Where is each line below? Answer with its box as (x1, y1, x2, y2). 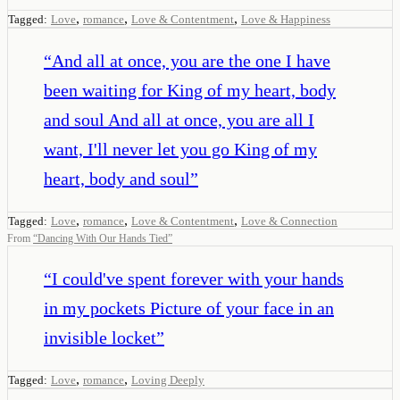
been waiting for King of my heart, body (44, 79, 336, 100)
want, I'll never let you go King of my (44, 138, 317, 159)
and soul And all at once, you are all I (44, 109, 314, 129)
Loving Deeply (131, 372, 204, 387)
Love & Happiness (241, 12, 330, 26)
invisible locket (44, 327, 156, 347)
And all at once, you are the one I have (52, 50, 330, 71)
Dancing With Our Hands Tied (37, 231, 168, 245)
